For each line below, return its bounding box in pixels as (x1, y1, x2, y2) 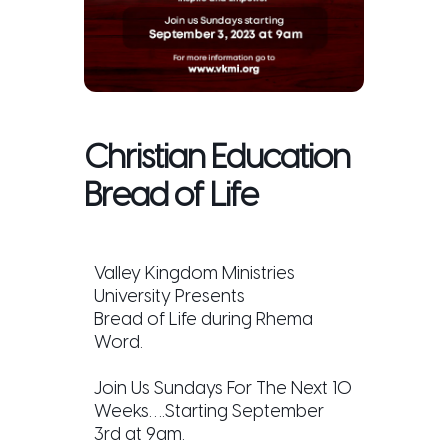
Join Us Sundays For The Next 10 (94, 377, 352, 399)
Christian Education (84, 137, 350, 176)
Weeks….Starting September (94, 400, 324, 422)
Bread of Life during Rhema (94, 308, 313, 330)
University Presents (94, 285, 245, 307)
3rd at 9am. (94, 423, 185, 445)
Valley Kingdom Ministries (94, 262, 295, 284)
